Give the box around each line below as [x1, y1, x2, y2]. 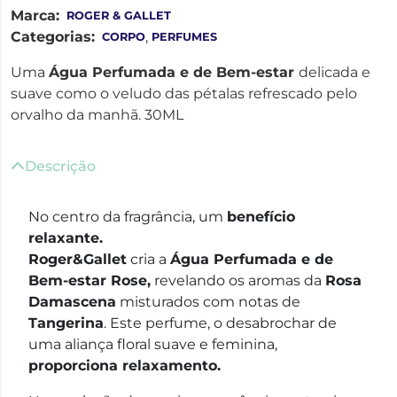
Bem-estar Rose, [28, 271, 151, 289]
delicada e [299, 63, 370, 81]
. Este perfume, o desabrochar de [104, 314, 337, 331]
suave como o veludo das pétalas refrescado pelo [11, 84, 357, 102]
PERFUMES [152, 29, 217, 43]
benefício [227, 207, 295, 225]
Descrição [25, 157, 96, 175]
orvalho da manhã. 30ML [11, 105, 183, 123]
